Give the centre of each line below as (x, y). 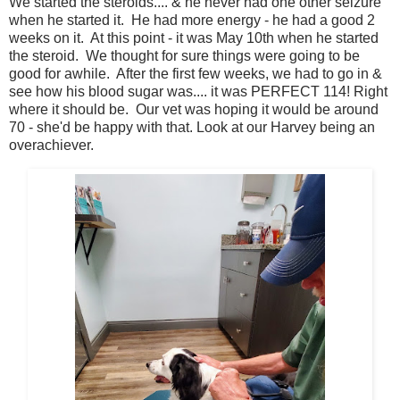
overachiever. (51, 145)
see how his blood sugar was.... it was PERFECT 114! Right (198, 91)
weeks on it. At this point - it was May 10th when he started (194, 37)
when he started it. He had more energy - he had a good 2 (192, 20)
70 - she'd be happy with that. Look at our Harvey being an (192, 127)
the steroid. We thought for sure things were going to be (184, 55)
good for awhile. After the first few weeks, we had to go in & (196, 73)
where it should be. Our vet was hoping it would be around (194, 109)
